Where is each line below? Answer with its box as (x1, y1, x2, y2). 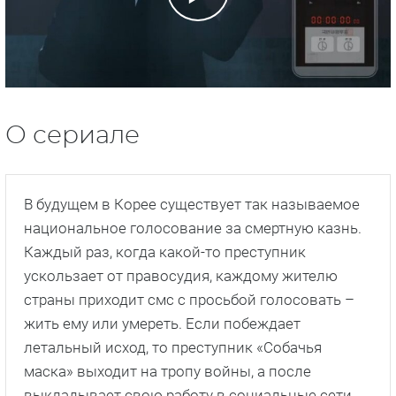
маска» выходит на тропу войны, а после (24, 362, 311, 380)
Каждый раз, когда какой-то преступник (24, 242, 306, 261)
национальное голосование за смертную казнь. (24, 218, 362, 237)
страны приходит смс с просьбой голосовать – (24, 290, 354, 308)
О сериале (5, 123, 140, 148)
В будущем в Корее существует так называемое (24, 194, 360, 213)
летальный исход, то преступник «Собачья (24, 338, 322, 356)
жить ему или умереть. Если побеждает (24, 314, 301, 332)
